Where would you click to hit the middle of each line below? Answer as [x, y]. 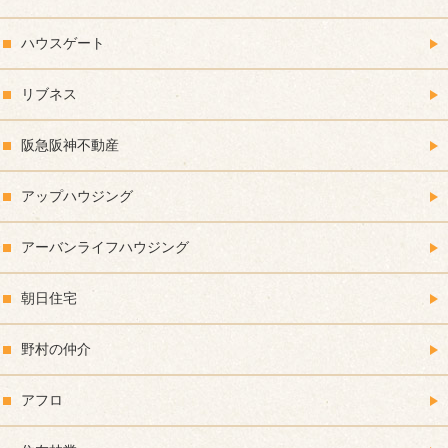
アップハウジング [77, 196]
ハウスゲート [63, 43]
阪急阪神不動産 [70, 145]
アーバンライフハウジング [105, 247]
